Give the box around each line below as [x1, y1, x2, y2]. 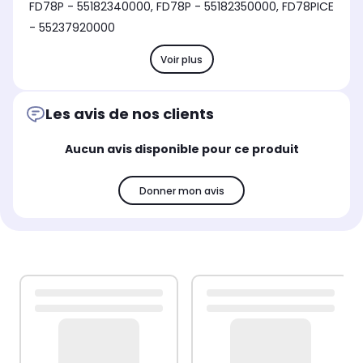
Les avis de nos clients [45, 104, 214, 125]
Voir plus [160, 52, 203, 66]
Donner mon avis [139, 183, 224, 198]
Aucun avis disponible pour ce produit [64, 141, 299, 158]
